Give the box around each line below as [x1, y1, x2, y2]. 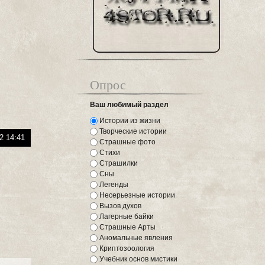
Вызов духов [98, 202, 142, 210]
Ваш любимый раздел [90, 101, 169, 109]
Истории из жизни [98, 117, 161, 125]
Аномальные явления [98, 234, 173, 242]
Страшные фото [98, 138, 156, 146]
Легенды [98, 180, 129, 189]
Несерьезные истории [98, 191, 176, 199]
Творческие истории [98, 127, 167, 135]
